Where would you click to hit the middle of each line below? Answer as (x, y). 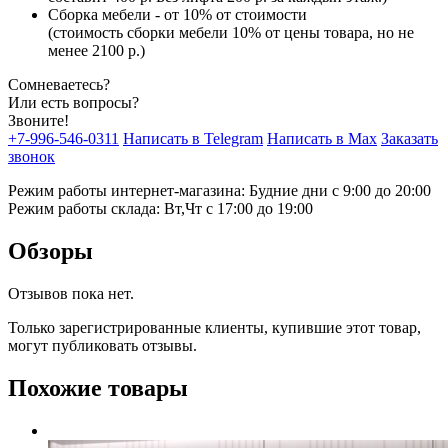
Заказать (409, 139)
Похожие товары (98, 387)
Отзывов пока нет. (71, 293)
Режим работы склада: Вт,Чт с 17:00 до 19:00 (160, 209)
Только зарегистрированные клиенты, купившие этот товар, (214, 327)
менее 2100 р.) (96, 51)
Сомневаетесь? (59, 85)
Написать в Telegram (193, 139)
